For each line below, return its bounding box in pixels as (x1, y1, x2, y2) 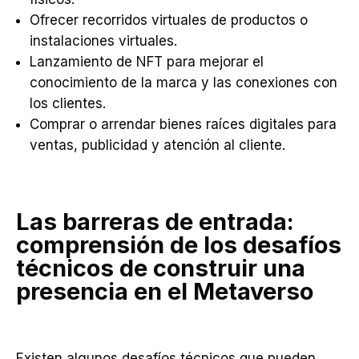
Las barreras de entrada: (16, 208, 294, 236)
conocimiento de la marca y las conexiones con (30, 75, 337, 91)
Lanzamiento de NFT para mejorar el (30, 54, 264, 70)
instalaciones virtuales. (30, 33, 177, 49)
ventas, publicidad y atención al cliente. (30, 137, 285, 153)
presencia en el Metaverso (16, 277, 313, 305)
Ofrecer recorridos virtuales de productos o (30, 12, 308, 28)
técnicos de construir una (16, 254, 305, 282)
